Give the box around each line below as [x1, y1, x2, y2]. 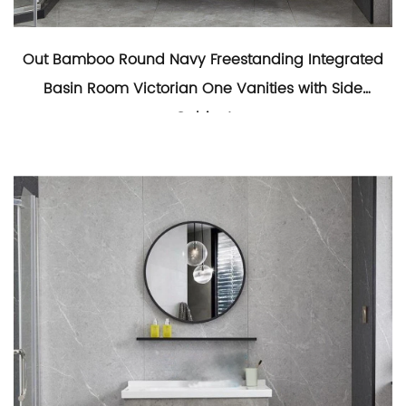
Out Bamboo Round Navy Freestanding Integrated [23, 48, 383, 72]
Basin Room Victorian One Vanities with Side [43, 77, 362, 101]
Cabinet [174, 106, 232, 130]
